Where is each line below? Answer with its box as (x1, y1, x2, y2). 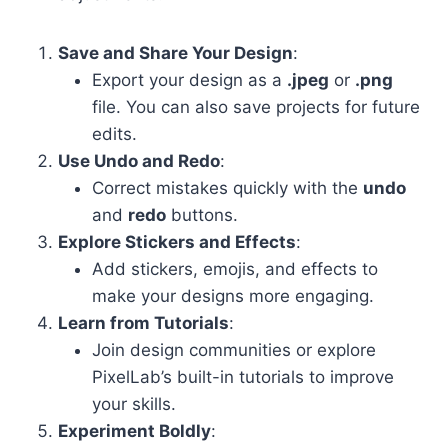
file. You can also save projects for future (92, 96, 420, 117)
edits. (92, 123, 137, 144)
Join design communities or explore (92, 339, 376, 360)
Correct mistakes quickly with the (92, 177, 363, 198)
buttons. (166, 204, 238, 225)
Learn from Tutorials (58, 312, 229, 333)
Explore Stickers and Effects (58, 231, 296, 252)
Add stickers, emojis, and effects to (92, 258, 378, 279)
